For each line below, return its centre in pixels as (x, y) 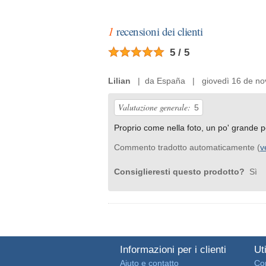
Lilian (119, 80)
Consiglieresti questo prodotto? (180, 171)
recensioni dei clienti (158, 31)
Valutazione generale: (154, 107)
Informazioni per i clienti (173, 249)
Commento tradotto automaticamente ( (187, 147)
